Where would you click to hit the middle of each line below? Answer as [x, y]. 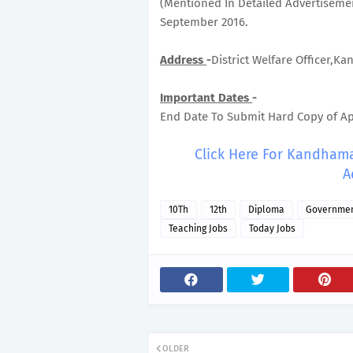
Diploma [266, 210]
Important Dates [206, 98]
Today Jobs [272, 229]
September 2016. [204, 22]
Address [183, 60]
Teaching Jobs [198, 229]
